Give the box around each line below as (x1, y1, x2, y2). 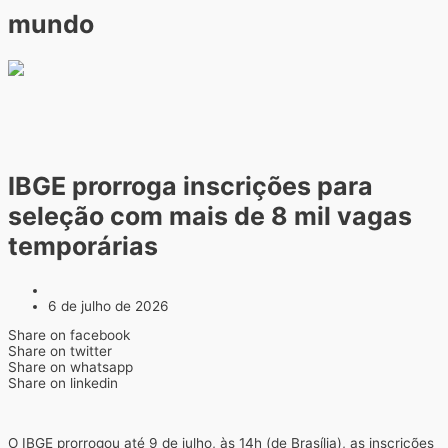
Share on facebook (8, 327, 130, 344)
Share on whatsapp (8, 359, 133, 376)
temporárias (8, 230, 158, 261)
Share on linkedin (8, 375, 118, 392)
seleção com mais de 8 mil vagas (8, 200, 412, 231)
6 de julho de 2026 (48, 297, 169, 314)
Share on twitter (8, 343, 112, 360)
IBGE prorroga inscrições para (8, 170, 373, 201)
